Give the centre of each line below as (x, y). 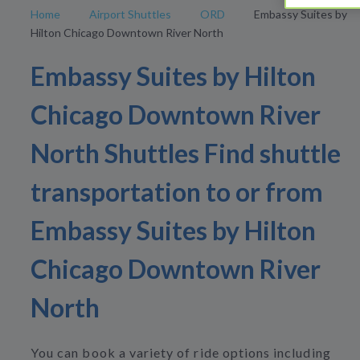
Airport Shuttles (130, 14)
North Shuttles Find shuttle (186, 153)
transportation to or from (177, 192)
